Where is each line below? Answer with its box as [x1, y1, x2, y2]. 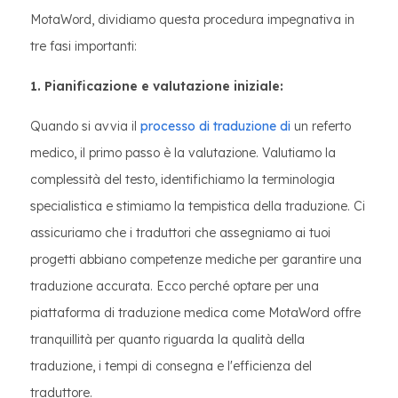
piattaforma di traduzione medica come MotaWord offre [30, 305, 361, 321]
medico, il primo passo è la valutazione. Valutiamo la [30, 145, 336, 161]
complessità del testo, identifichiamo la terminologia [30, 171, 335, 187]
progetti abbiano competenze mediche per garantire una [30, 251, 362, 267]
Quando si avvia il [30, 118, 140, 134]
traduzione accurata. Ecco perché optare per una [30, 278, 319, 294]
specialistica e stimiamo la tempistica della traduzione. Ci [30, 198, 365, 214]
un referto [291, 118, 351, 134]
